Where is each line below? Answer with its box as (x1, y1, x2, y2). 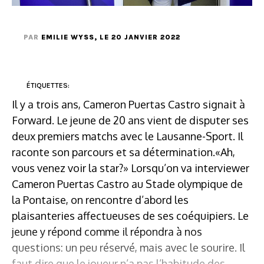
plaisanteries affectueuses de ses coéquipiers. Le (12, 209, 249, 222)
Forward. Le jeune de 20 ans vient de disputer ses (12, 113, 249, 127)
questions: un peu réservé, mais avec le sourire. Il (12, 240, 245, 254)
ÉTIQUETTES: (27, 81, 70, 90)
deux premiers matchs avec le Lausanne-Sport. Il (12, 129, 243, 143)
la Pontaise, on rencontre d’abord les (12, 193, 189, 206)
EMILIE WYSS (41, 32, 94, 41)
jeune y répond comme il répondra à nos (12, 225, 202, 238)
